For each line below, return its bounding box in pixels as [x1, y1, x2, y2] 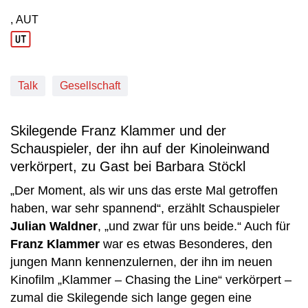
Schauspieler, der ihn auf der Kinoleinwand [10, 141, 269, 156]
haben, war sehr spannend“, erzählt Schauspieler [10, 201, 280, 215]
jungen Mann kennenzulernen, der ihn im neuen [10, 255, 272, 269]
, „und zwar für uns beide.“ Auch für [98, 219, 290, 233]
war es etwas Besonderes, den [100, 237, 272, 251]
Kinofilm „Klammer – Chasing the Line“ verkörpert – [10, 273, 291, 287]
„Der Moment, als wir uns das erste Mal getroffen [10, 184, 278, 197]
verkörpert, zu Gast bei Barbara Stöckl [10, 159, 245, 174]
